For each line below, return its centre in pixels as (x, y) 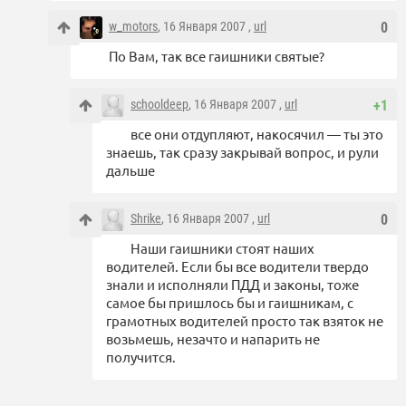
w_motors (133, 27)
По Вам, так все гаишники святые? (217, 56)
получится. (141, 357)
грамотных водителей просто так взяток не (245, 321)
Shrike (146, 219)
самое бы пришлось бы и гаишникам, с (230, 303)
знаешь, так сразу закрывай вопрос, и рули (242, 152)
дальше (130, 170)
